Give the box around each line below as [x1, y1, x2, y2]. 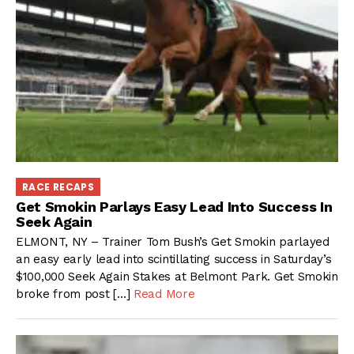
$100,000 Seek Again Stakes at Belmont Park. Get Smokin [16, 269, 338, 284]
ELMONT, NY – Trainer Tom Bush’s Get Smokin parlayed [16, 234, 330, 249]
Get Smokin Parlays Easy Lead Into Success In [16, 198, 333, 216]
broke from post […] [16, 286, 134, 301]
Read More [134, 286, 195, 301]
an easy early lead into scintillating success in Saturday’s [16, 251, 332, 266]
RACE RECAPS [22, 179, 94, 194]
